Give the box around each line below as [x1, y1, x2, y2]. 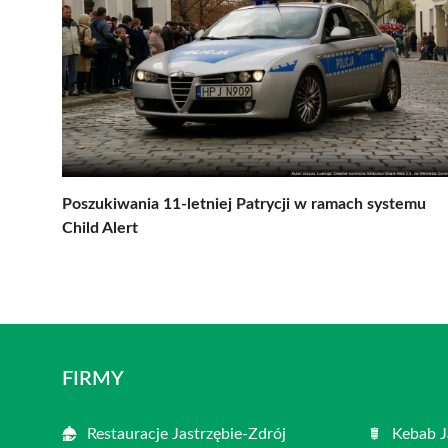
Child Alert [62, 219, 138, 236]
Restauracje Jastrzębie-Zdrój [87, 425, 286, 442]
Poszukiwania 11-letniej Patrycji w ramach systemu [62, 195, 426, 212]
